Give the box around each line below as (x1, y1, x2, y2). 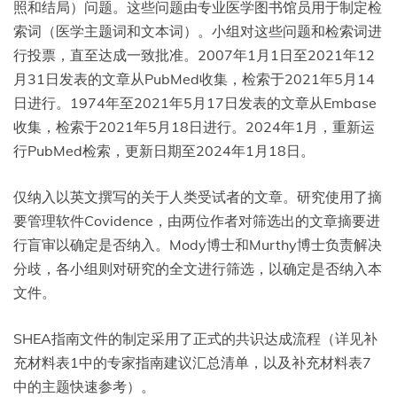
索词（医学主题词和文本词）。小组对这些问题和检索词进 (13, 22, 382, 41)
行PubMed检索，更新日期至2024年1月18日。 (13, 142, 315, 160)
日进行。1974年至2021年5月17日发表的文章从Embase (13, 94, 377, 113)
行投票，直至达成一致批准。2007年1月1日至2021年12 (13, 46, 375, 65)
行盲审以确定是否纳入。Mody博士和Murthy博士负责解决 (13, 236, 382, 254)
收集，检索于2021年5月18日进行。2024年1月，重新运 (13, 118, 375, 136)
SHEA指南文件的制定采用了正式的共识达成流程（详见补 (13, 330, 378, 348)
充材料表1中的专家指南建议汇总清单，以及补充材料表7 (13, 354, 371, 372)
